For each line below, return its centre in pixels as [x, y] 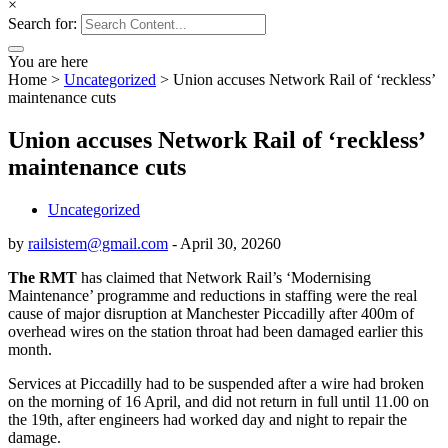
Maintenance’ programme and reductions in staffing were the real [212, 295]
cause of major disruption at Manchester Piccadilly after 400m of [211, 313]
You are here [48, 61]
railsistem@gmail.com [98, 243]
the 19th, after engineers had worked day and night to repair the [207, 419]
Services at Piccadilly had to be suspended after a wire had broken [216, 383]
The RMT [42, 277]
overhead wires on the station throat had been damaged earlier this [215, 331]
